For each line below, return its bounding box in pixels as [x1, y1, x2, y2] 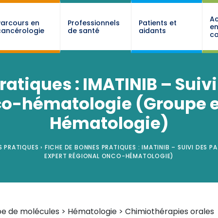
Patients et [138, 18, 177, 28]
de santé [67, 25, 99, 36]
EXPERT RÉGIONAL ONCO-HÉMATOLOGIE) [44, 152, 174, 160]
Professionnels [67, 18, 120, 28]
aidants [138, 25, 166, 36]
